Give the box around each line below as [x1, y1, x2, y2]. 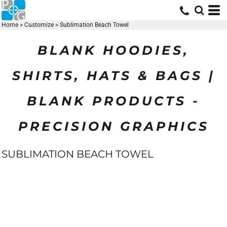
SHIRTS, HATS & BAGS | [12, 67, 215, 83]
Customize [24, 21, 54, 28]
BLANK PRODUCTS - [27, 93, 200, 108]
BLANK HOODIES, [37, 42, 190, 58]
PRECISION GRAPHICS [18, 118, 209, 134]
